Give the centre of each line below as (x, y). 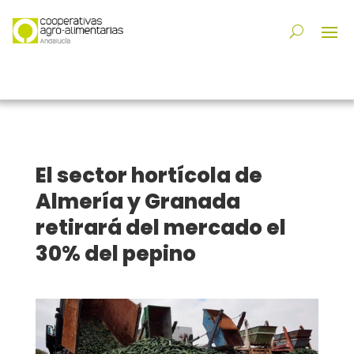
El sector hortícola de (149, 176)
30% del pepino (115, 254)
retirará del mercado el (160, 228)
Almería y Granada (137, 202)
